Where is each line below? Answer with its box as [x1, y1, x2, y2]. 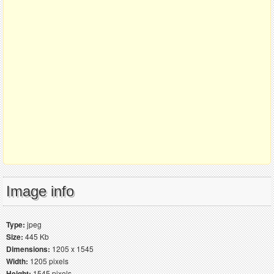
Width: [6, 255, 28, 267]
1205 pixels [28, 255, 68, 266]
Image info [6, 182, 74, 199]
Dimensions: [6, 243, 50, 254]
